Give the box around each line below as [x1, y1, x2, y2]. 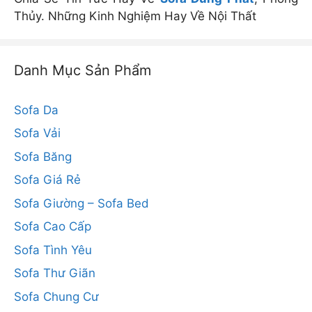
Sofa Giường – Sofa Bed [14, 196, 149, 210]
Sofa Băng [14, 149, 72, 164]
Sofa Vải [14, 126, 61, 141]
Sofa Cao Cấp [14, 219, 91, 234]
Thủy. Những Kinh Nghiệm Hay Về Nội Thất [14, 8, 256, 23]
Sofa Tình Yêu [14, 242, 92, 257]
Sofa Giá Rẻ [14, 173, 81, 187]
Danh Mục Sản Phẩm [14, 61, 151, 79]
